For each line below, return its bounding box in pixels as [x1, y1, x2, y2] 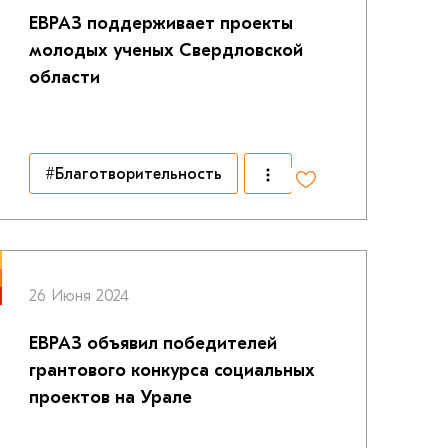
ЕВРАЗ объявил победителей [29, 333, 278, 354]
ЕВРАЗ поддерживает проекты [29, 13, 294, 34]
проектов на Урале [29, 387, 193, 408]
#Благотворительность [45, 164, 223, 183]
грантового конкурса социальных [29, 360, 316, 381]
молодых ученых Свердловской [29, 40, 304, 61]
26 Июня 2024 [29, 287, 130, 305]
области [29, 67, 101, 88]
